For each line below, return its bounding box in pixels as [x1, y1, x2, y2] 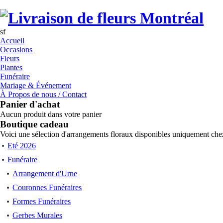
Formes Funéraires [12, 197, 71, 206]
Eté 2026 [7, 141, 36, 150]
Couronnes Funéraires [12, 183, 82, 192]
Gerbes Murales [12, 211, 62, 220]
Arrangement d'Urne [12, 169, 77, 178]
